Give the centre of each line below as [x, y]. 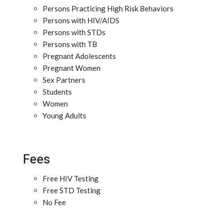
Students [57, 92]
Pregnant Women [72, 68]
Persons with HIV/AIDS [81, 20]
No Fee [54, 202]
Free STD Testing [72, 190]
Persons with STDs [74, 32]
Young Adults [64, 115]
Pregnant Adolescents [79, 56]
